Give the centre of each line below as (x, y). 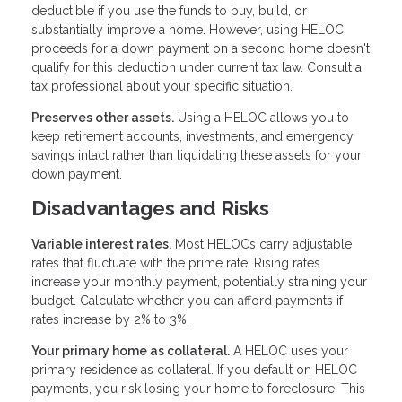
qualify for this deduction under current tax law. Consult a (197, 67)
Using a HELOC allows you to (262, 117)
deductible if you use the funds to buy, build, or (169, 10)
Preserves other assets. (103, 117)
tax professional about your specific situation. (162, 86)
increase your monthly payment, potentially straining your (199, 282)
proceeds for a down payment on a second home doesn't (201, 48)
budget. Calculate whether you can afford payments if (187, 301)
